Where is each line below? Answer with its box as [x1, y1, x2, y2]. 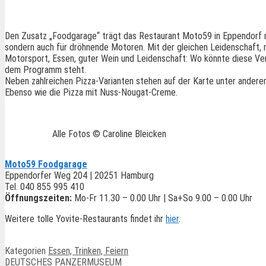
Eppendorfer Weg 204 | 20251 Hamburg [5, 170, 154, 182]
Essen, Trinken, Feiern [48, 245, 128, 257]
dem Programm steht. [5, 64, 86, 76]
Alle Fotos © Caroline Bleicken [52, 128, 166, 140]
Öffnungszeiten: [5, 192, 72, 204]
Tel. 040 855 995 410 [5, 181, 84, 193]
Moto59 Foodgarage [5, 159, 87, 170]
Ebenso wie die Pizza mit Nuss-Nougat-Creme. [5, 87, 178, 99]
